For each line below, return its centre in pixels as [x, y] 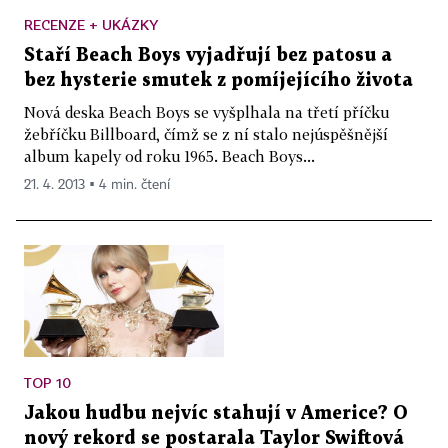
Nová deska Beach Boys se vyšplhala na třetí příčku [206, 111]
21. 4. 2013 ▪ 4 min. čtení [97, 184]
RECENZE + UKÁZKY [91, 24]
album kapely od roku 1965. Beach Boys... [169, 155]
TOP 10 [47, 383]
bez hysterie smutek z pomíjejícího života [218, 80]
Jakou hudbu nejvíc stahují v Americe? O [216, 414]
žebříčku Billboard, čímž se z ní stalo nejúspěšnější [206, 133]
